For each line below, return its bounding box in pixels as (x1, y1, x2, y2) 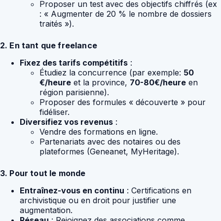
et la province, (71, 77, 130, 88)
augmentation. (20, 205, 73, 215)
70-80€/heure (130, 77, 186, 88)
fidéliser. (39, 107, 70, 117)
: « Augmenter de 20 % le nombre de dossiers (39, 9, 212, 19)
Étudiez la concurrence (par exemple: (39, 68, 184, 78)
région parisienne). (39, 87, 109, 98)
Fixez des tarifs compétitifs (20, 58, 128, 68)
